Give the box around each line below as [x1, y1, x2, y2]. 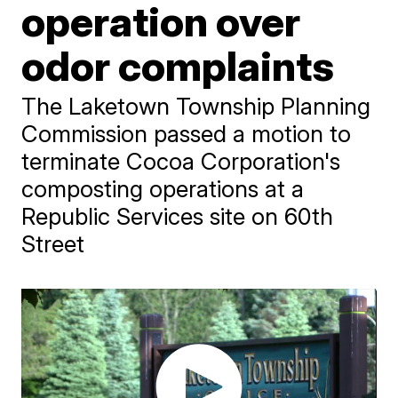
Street [21, 229, 85, 258]
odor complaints [21, 40, 335, 91]
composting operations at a [21, 174, 305, 203]
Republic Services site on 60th [21, 202, 334, 230]
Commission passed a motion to [21, 119, 352, 147]
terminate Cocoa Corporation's [21, 147, 341, 175]
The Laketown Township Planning [21, 92, 371, 120]
